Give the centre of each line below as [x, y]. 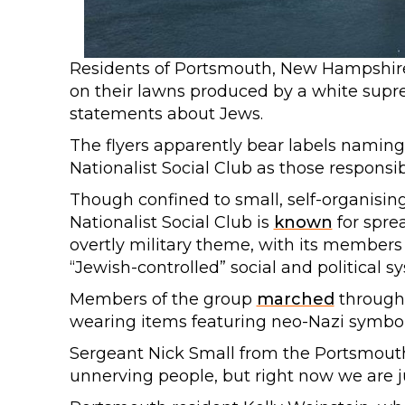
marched [295, 299]
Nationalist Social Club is [171, 222]
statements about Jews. [166, 114]
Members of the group [163, 299]
